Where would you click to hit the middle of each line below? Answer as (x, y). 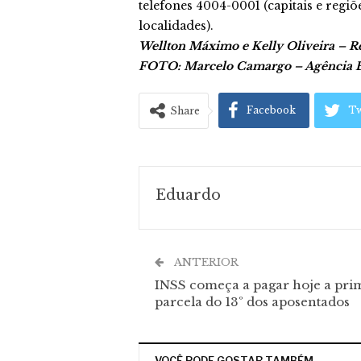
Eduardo (188, 195)
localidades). (176, 26)
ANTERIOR (205, 262)
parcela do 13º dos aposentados (252, 302)
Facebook (271, 110)
